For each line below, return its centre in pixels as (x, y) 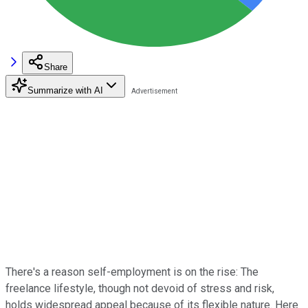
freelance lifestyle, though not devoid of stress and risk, (140, 288)
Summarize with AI (65, 90)
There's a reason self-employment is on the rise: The (132, 272)
